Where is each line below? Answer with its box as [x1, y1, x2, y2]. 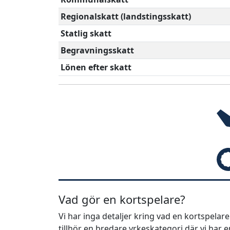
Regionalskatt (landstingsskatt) [61, 10, 191, 22]
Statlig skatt [61, 27, 111, 39]
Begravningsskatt [61, 44, 134, 56]
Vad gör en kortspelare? [59, 191, 185, 207]
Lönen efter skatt [61, 61, 131, 73]
